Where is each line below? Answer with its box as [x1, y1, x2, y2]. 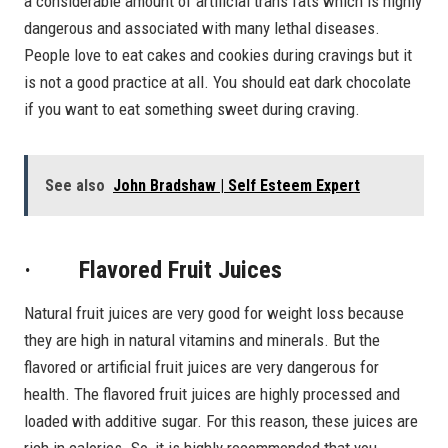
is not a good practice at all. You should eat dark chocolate [24, 71, 411, 92]
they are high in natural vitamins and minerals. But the [24, 329, 380, 350]
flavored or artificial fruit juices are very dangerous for [24, 356, 379, 377]
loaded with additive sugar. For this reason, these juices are [24, 410, 418, 431]
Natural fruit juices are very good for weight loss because [24, 302, 404, 323]
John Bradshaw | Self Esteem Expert [113, 175, 360, 195]
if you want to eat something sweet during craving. [24, 98, 360, 119]
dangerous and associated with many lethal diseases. [24, 17, 380, 38]
